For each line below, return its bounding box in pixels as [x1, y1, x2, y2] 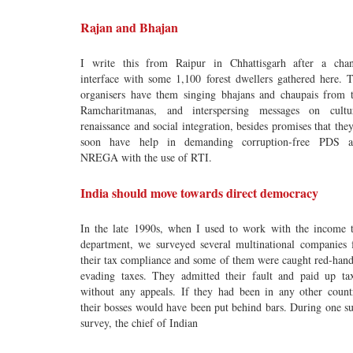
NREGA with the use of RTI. [80, 150, 212, 165]
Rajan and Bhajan [80, 18, 178, 36]
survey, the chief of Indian [80, 315, 198, 330]
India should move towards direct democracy [80, 184, 318, 202]
